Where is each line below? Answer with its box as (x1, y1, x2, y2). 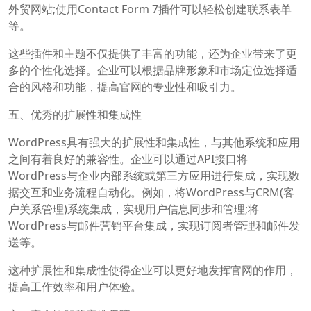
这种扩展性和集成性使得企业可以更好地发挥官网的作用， (8, 262, 297, 278)
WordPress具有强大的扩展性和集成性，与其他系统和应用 (8, 134, 300, 150)
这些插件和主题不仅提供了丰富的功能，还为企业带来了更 (8, 45, 297, 61)
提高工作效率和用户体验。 (8, 278, 142, 294)
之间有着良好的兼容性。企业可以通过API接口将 (8, 151, 248, 167)
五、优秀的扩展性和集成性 (8, 106, 142, 122)
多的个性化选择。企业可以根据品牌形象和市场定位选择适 (8, 62, 297, 78)
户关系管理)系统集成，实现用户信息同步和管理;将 (8, 201, 259, 217)
